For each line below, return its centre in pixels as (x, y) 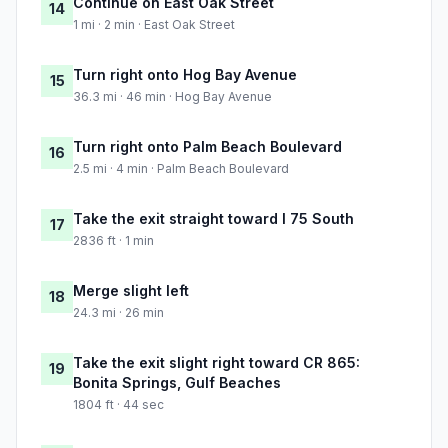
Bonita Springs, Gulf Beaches (177, 383)
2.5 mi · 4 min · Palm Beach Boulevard (181, 169)
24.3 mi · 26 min (118, 313)
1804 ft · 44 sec (118, 405)
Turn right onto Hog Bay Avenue (185, 75)
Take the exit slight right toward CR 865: (216, 363)
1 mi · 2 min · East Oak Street (154, 25)
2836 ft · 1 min (113, 241)
